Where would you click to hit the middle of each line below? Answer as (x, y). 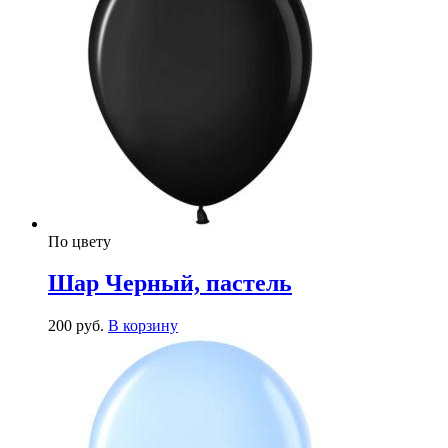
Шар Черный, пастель (170, 283)
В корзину (143, 326)
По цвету (79, 241)
